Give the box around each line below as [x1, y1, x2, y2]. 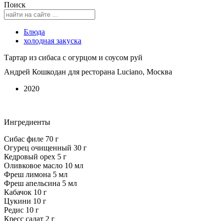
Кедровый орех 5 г [4, 152, 67, 161]
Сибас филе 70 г [4, 134, 59, 143]
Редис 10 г [4, 205, 39, 214]
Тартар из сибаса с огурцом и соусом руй [4, 53, 143, 62]
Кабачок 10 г [4, 187, 47, 196]
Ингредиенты [4, 117, 50, 126]
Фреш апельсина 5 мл [4, 179, 77, 187]
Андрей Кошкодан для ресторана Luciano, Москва [4, 67, 172, 76]
